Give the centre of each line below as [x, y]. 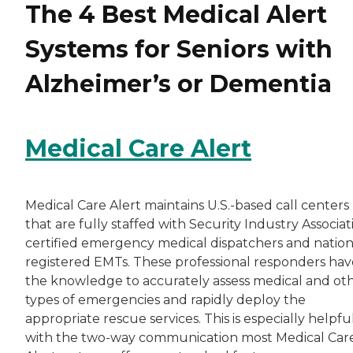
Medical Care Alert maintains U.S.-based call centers [187, 206]
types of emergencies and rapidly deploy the [165, 300]
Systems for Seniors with [179, 50]
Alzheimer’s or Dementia [178, 84]
